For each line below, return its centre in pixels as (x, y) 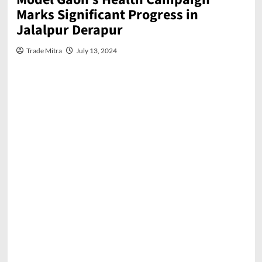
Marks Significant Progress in (107, 15)
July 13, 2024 (96, 51)
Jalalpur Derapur (69, 30)
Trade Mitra (44, 51)
